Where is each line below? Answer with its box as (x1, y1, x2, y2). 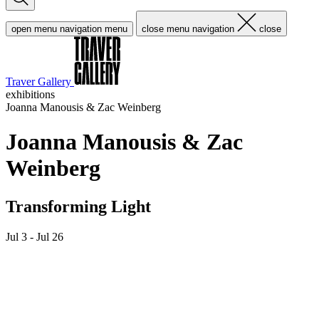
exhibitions (6, 88, 55, 100)
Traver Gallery (6, 75, 71, 88)
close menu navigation (142, 23, 234, 34)
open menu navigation (11, 23, 102, 34)
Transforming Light (6, 197, 151, 216)
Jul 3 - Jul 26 (6, 230, 63, 243)
